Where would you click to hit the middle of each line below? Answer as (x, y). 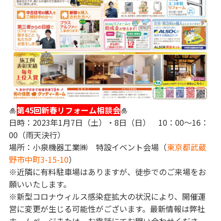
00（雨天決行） (37, 134)
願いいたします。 (40, 184)
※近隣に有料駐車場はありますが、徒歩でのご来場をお (108, 171)
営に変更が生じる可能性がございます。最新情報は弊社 (107, 208)
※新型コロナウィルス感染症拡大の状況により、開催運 (107, 196)
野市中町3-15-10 (39, 159)
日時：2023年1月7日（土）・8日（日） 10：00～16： (109, 122)
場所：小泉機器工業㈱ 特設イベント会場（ (88, 147)
